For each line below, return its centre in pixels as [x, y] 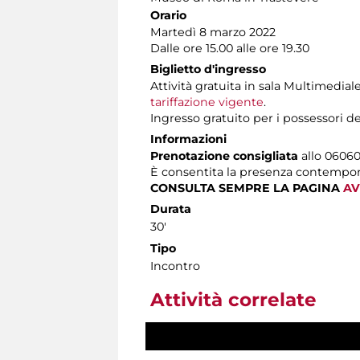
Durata [171, 209]
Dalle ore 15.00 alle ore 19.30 [230, 48]
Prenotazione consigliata [226, 155]
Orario [168, 15]
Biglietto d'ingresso [208, 69]
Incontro [175, 266]
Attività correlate [233, 299]
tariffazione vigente [207, 102]
